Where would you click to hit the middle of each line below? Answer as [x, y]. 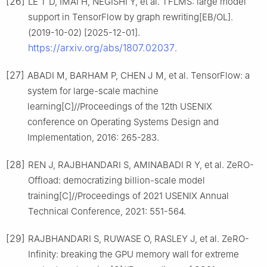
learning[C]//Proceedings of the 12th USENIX [120, 106]
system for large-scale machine [93, 91]
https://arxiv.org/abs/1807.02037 [101, 47]
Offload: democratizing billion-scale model [117, 180]
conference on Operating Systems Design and [123, 122]
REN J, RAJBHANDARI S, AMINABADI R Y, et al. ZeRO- [141, 164]
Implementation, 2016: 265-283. [93, 137]
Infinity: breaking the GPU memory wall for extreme [133, 254]
